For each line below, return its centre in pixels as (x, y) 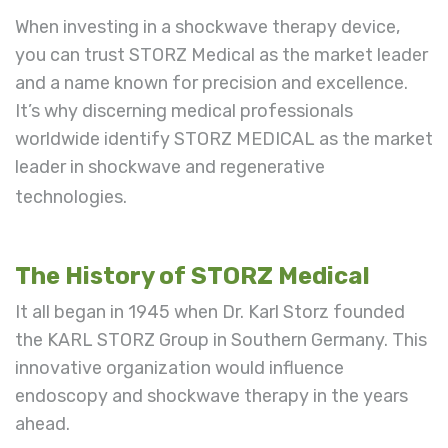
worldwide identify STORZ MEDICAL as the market (224, 138)
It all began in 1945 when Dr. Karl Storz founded (210, 311)
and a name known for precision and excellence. (211, 82)
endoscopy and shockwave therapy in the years (211, 395)
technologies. (71, 196)
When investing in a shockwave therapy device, (207, 26)
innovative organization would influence (179, 367)
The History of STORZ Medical (192, 275)
